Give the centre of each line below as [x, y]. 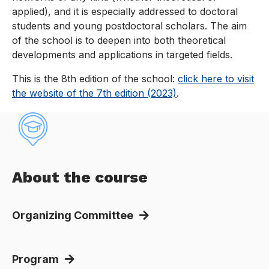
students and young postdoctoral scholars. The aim [129, 26]
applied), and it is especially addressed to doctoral [125, 12]
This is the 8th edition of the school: [95, 79]
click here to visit [216, 79]
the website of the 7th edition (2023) [94, 93]
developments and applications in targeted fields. [122, 55]
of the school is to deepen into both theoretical [119, 41]
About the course [80, 177]
